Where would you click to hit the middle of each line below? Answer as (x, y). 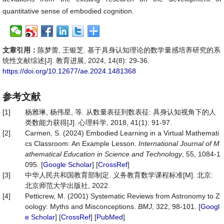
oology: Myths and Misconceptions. (81, 206)
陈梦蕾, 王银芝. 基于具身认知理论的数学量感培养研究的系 (129, 50)
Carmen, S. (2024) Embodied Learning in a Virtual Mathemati (122, 133)
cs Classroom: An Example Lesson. (82, 143)
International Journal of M (179, 143)
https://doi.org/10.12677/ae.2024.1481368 (69, 71)
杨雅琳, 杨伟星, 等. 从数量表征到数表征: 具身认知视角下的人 (120, 112)
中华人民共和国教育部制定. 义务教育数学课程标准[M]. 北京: (119, 175)
